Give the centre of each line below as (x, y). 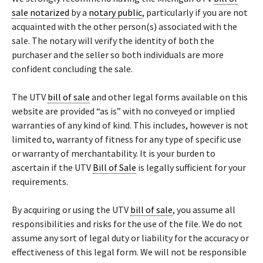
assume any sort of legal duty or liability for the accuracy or (130, 238)
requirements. (40, 181)
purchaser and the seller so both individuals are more (118, 55)
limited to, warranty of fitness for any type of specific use (127, 139)
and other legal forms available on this (169, 97)
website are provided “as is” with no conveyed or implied (123, 111)
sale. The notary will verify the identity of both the (113, 41)
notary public (115, 12)
